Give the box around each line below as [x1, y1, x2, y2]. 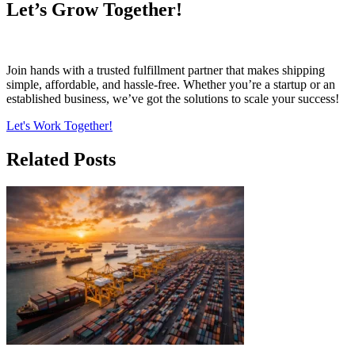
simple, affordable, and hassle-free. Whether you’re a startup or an [6, 78, 335, 92]
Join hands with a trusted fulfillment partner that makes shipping [6, 63, 325, 78]
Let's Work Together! [6, 119, 113, 133]
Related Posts [6, 149, 116, 170]
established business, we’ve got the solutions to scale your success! [6, 92, 339, 106]
